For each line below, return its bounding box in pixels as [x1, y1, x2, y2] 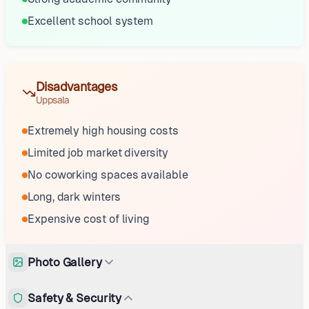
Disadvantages [36, 79, 118, 94]
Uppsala [36, 94, 70, 106]
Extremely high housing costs [28, 124, 179, 137]
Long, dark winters [28, 190, 121, 203]
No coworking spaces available [28, 168, 188, 181]
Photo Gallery [28, 255, 102, 269]
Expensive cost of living [28, 212, 150, 226]
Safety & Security [28, 290, 121, 305]
